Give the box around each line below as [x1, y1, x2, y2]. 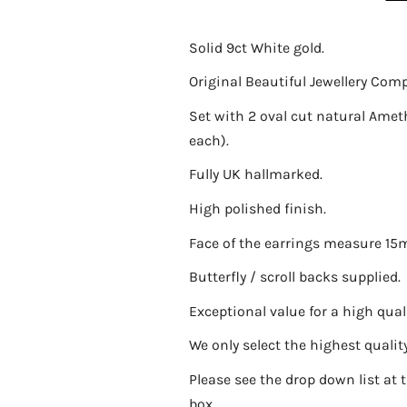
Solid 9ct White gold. [188, 38, 324, 56]
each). [188, 131, 229, 149]
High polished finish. [188, 200, 326, 218]
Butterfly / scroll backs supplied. [188, 268, 401, 286]
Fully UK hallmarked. [188, 165, 323, 184]
